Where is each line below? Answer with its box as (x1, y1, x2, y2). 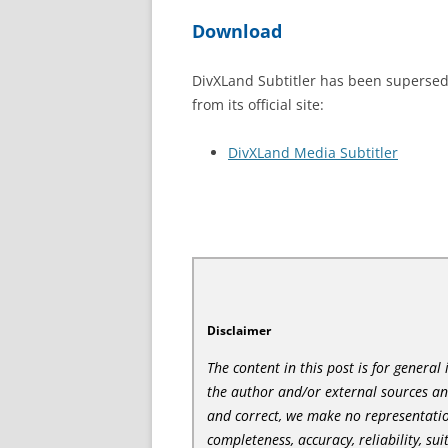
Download (192, 18, 282, 43)
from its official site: (192, 94, 324, 114)
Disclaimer (207, 321, 272, 339)
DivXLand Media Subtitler (228, 142, 398, 162)
